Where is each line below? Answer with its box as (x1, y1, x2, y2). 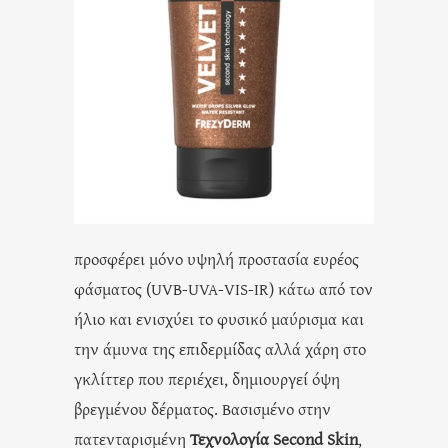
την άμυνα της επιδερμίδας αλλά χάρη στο (74, 336, 366, 360)
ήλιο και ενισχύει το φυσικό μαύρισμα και (74, 306, 364, 330)
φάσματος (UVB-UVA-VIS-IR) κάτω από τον (74, 276, 373, 300)
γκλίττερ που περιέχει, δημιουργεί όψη (74, 366, 340, 390)
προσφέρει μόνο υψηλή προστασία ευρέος (74, 246, 359, 270)
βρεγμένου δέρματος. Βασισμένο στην (74, 396, 331, 420)
